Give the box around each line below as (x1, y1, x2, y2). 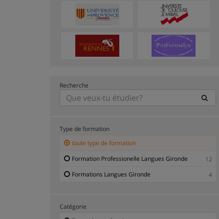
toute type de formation (72, 138, 136, 147)
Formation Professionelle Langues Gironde (72, 154, 188, 163)
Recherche (60, 81, 88, 89)
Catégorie (60, 202, 87, 211)
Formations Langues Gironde (72, 170, 151, 178)
